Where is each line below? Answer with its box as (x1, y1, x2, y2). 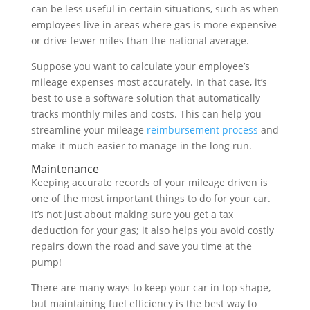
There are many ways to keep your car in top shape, (30, 280, 271, 294)
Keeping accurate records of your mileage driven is (30, 175, 268, 189)
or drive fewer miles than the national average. (30, 33, 249, 47)
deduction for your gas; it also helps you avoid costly (30, 223, 274, 237)
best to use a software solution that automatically (30, 91, 260, 104)
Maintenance (30, 161, 99, 176)
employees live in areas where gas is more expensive (30, 17, 277, 31)
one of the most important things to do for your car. (30, 191, 271, 205)
